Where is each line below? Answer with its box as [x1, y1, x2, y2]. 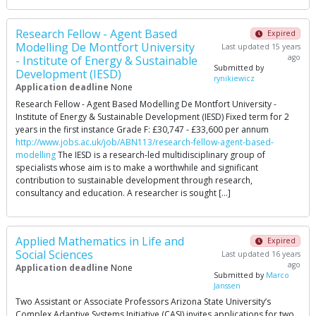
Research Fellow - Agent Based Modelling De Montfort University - [16, 98, 276, 110]
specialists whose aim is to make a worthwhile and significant [16, 162, 258, 174]
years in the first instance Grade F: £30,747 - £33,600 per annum [16, 123, 269, 135]
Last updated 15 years [221, 42, 300, 51]
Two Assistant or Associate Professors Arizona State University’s [16, 296, 271, 308]
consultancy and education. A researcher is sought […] [16, 187, 231, 199]
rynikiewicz [214, 73, 255, 83]
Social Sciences [16, 247, 93, 262]
